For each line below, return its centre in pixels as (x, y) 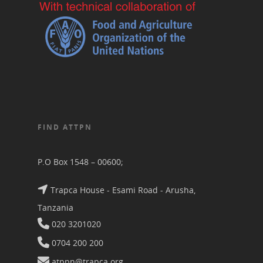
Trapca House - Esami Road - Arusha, (122, 190)
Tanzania (55, 208)
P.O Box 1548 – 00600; (80, 162)
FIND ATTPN (65, 127)
